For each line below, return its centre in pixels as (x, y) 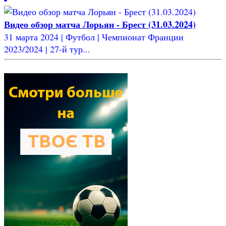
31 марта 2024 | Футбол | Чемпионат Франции (94, 37)
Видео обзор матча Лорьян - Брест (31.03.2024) (100, 24)
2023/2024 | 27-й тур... (47, 49)
